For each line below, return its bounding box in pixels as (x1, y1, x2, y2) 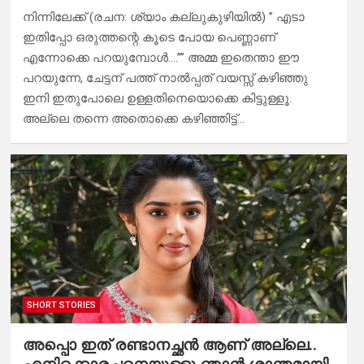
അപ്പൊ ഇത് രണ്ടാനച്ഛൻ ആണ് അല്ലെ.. (22, 335, 317, 354)
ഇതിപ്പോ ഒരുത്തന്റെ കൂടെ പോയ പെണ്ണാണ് (22, 30, 275, 45)
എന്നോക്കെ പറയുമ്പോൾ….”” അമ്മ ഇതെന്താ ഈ (22, 50, 299, 66)
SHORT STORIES (26, 299, 96, 310)
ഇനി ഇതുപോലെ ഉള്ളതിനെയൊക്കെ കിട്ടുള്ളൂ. (22, 91, 292, 106)
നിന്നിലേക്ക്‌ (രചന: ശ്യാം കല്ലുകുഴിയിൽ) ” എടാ (22, 10, 305, 25)
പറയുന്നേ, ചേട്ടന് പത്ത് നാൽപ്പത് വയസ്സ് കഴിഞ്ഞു (22, 71, 308, 86)
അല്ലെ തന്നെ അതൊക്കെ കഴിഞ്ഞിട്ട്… (22, 111, 245, 127)
